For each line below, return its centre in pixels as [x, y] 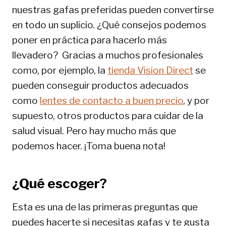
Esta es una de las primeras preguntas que [105, 207]
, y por [196, 100]
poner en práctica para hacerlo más [90, 40]
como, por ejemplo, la [60, 70]
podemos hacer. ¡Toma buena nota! [89, 146]
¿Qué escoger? [60, 183]
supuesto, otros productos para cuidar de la [108, 116]
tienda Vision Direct [150, 70]
